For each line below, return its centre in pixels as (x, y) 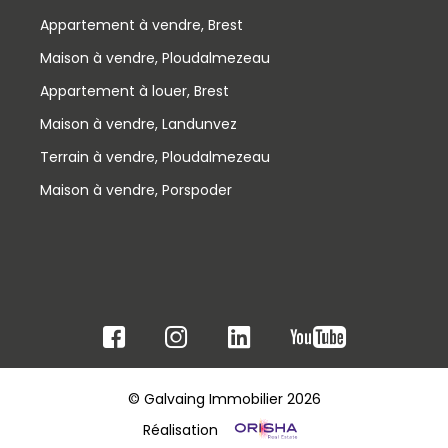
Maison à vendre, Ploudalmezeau (155, 57)
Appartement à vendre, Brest (141, 24)
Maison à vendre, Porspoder (136, 189)
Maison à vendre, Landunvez (138, 123)
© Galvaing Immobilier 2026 (224, 398)
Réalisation (182, 429)
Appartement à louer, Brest (134, 90)
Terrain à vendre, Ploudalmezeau (155, 156)
